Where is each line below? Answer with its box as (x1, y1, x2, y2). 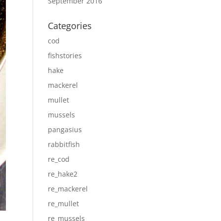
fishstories (47, 51, 82, 60)
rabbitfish (47, 140, 80, 149)
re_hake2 (47, 169, 77, 179)
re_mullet (47, 199, 79, 208)
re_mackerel (47, 184, 88, 193)
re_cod (47, 154, 70, 164)
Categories (47, 20, 92, 32)
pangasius (47, 125, 82, 134)
